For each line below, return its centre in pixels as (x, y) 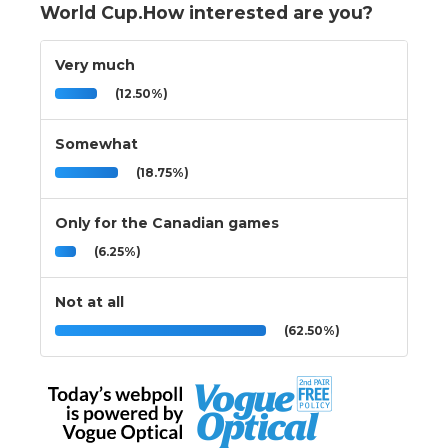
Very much (95, 64)
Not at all (89, 301)
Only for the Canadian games (167, 222)
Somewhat (96, 143)
